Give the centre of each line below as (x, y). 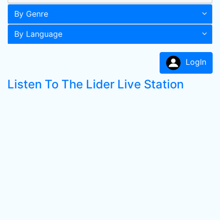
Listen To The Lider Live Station (96, 84)
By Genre (31, 14)
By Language (38, 34)
